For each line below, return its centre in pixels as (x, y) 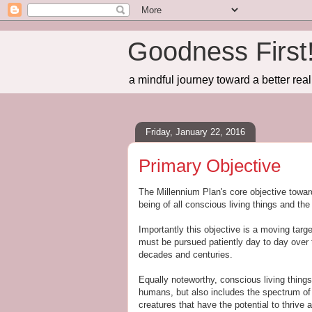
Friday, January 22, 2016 (195, 132)
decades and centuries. (186, 255)
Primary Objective (210, 166)
